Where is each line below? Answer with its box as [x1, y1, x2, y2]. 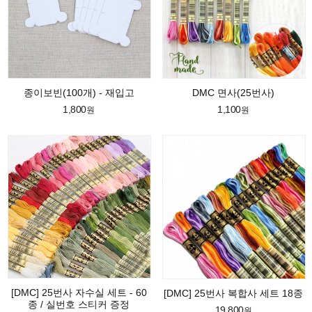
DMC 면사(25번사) [192, 87, 274, 99]
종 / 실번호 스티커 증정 [28, 299, 130, 311]
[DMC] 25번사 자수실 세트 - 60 [10, 287, 147, 299]
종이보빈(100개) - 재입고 [23, 87, 134, 99]
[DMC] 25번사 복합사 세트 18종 [164, 287, 303, 299]
